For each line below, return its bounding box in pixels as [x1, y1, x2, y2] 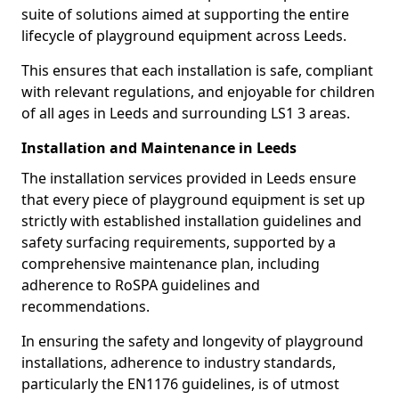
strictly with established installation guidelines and [21, 211, 362, 231]
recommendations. [21, 297, 150, 316]
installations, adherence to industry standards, [21, 353, 336, 372]
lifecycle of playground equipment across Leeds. [21, 26, 346, 45]
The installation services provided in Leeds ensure [21, 168, 356, 188]
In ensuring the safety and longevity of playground [21, 331, 363, 351]
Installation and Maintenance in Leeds [21, 138, 297, 158]
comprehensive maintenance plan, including [21, 254, 320, 273]
